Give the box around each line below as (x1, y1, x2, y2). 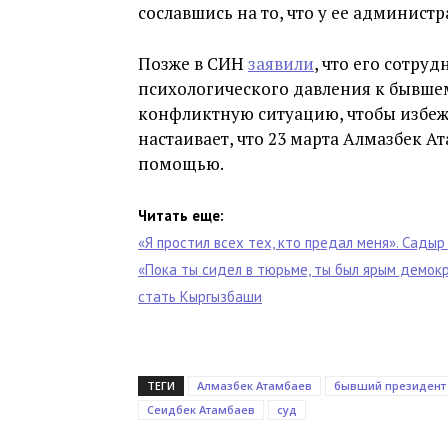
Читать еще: (138, 206, 224, 225)
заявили (248, 52, 314, 75)
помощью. (138, 152, 224, 175)
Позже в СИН (138, 52, 248, 75)
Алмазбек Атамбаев (197, 378, 312, 393)
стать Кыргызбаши (138, 287, 262, 306)
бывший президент (334, 378, 446, 393)
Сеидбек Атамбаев (147, 402, 255, 417)
